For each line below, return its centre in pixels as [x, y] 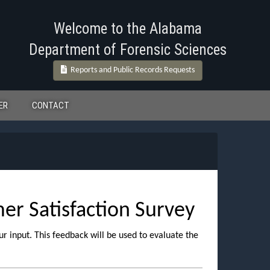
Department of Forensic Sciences [128, 50]
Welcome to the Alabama [128, 29]
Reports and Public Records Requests [131, 70]
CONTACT [51, 105]
